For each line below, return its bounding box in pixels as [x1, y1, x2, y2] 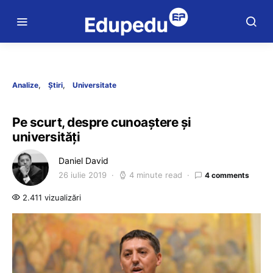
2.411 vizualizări [20, 193, 81, 202]
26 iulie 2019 [58, 170, 107, 180]
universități [12, 129, 80, 144]
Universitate [73, 80, 116, 90]
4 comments [205, 170, 249, 180]
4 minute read [129, 170, 182, 180]
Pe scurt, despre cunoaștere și [12, 115, 191, 130]
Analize [12, 80, 38, 90]
